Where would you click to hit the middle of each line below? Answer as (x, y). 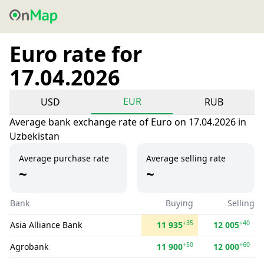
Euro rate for (76, 54)
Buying (179, 203)
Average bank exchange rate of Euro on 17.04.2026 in (128, 122)
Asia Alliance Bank (46, 225)
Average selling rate (186, 158)
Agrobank (29, 247)
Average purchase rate (64, 158)
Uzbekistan (34, 136)
